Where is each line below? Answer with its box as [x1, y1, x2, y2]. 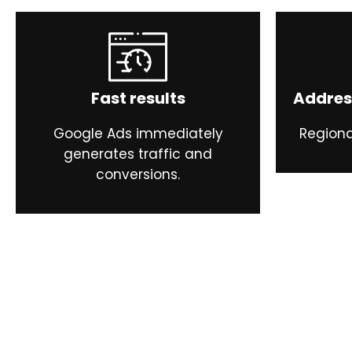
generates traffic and [64, 145, 212, 164]
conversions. [96, 165, 180, 185]
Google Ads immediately [53, 124, 223, 144]
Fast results [90, 87, 185, 110]
